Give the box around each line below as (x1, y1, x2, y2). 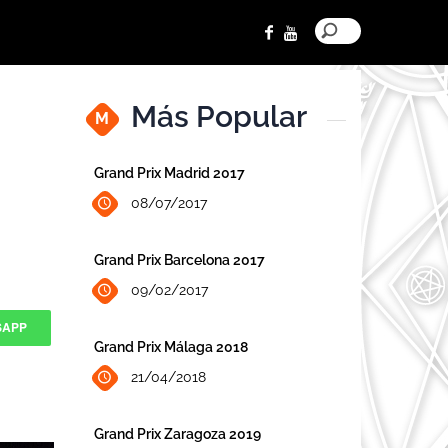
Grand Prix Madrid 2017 (93, 164, 245, 181)
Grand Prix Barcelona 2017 (93, 251, 265, 268)
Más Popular (130, 99, 307, 134)
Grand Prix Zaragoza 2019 (93, 425, 261, 442)
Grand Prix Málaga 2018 (93, 338, 248, 355)
